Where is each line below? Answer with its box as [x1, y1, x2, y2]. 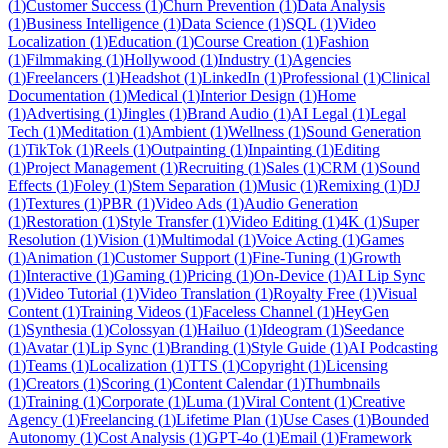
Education [108, 33, 172, 51]
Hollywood [124, 51, 196, 69]
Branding [170, 339, 229, 357]
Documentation [8, 87, 105, 105]
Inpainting [248, 141, 312, 159]
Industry [218, 51, 270, 69]
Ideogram [262, 321, 322, 339]
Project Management [26, 159, 156, 177]
